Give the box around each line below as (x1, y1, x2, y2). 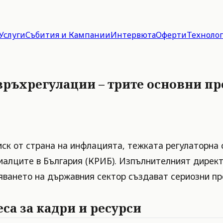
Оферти (156, 29, 187, 40)
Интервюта (111, 29, 156, 40)
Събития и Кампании (25, 29, 111, 40)
